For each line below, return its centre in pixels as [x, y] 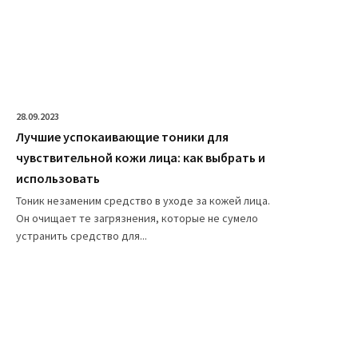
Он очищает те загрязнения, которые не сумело [137, 219]
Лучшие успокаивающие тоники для [122, 137]
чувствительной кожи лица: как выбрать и [141, 158]
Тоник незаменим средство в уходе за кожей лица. [143, 201]
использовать [58, 179]
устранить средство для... [82, 236]
